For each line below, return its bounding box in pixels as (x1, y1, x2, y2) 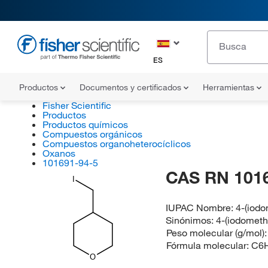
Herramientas (203, 82, 257, 93)
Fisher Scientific (42, 99, 111, 111)
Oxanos (42, 147, 75, 159)
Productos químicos (42, 118, 128, 130)
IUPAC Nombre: (166, 202, 236, 214)
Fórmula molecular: (166, 239, 251, 251)
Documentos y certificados (80, 82, 184, 93)
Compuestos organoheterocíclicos (42, 138, 191, 150)
